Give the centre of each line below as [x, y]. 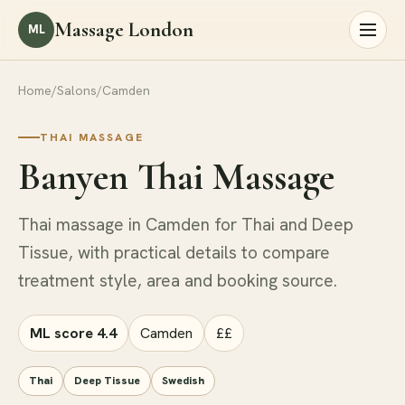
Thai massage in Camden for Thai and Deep [186, 224]
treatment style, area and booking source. [178, 280]
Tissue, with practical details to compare [174, 252]
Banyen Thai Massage [176, 176]
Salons [77, 90]
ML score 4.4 [73, 333]
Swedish [183, 380]
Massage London [124, 29]
